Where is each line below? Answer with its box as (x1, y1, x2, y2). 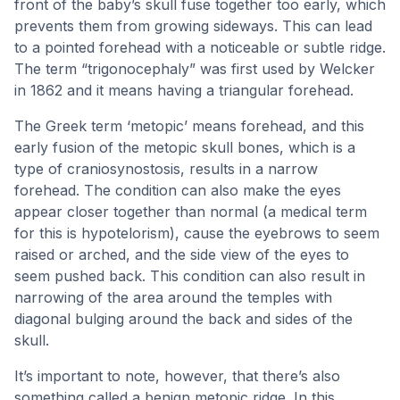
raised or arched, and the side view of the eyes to (14, 246, 349, 263)
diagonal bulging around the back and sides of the (14, 310, 353, 328)
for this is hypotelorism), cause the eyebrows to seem (14, 224, 379, 242)
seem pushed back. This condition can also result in (14, 267, 365, 285)
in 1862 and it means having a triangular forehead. (14, 81, 354, 99)
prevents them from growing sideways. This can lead (14, 17, 372, 35)
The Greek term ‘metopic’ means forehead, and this (14, 117, 364, 135)
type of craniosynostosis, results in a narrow (14, 160, 318, 178)
